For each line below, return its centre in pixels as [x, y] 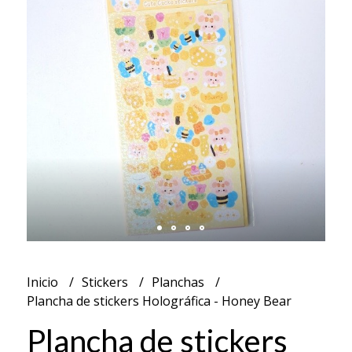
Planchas [179, 282]
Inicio [44, 282]
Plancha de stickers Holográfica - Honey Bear [159, 301]
